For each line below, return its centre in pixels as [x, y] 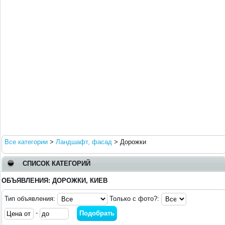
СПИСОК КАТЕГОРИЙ [57, 163]
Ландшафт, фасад [84, 142]
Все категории [26, 142]
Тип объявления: [31, 199]
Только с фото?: [134, 199]
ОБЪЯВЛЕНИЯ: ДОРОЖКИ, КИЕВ [54, 181]
